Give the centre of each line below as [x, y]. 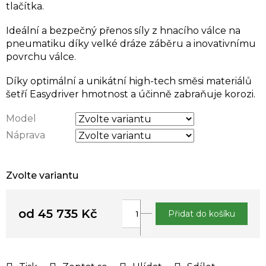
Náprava [26, 135]
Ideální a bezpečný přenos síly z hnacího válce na [123, 30]
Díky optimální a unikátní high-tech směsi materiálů [129, 81]
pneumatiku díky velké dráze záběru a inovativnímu [131, 43]
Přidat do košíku [202, 213]
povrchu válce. [41, 56]
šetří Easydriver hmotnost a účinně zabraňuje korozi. [131, 94]
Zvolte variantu [42, 175]
